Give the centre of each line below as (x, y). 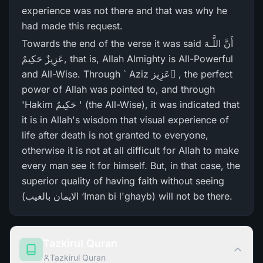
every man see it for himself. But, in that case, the (131, 166)
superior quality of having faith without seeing (123, 181)
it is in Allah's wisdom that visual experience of (125, 120)
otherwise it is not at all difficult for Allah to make (130, 150)
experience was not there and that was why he (124, 11)
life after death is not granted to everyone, (115, 135)
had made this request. (72, 26)
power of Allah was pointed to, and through (118, 89)
